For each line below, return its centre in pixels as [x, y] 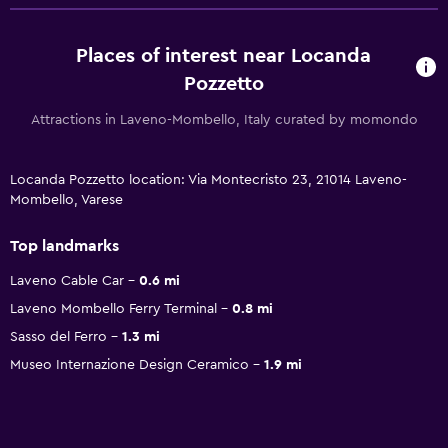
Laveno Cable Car [67, 280]
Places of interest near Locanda [224, 55]
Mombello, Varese [66, 199]
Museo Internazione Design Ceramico [129, 364]
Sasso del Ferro [58, 336]
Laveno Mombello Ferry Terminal [113, 308]
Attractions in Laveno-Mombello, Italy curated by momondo [224, 119]
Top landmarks [64, 245]
